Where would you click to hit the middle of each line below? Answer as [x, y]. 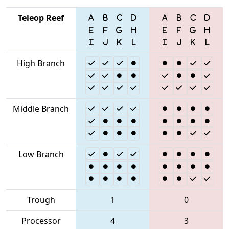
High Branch [41, 63]
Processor [41, 221]
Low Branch [41, 154]
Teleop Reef [41, 18]
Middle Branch [41, 109]
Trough [41, 200]
